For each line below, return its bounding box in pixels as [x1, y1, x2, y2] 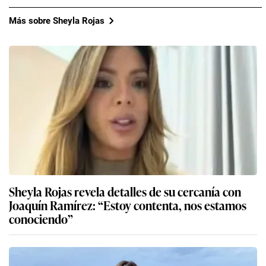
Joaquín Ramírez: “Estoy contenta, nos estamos [9, 196, 246, 214]
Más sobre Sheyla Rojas [9, 15, 104, 26]
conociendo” [9, 210, 73, 228]
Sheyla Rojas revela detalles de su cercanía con [9, 182, 241, 201]
